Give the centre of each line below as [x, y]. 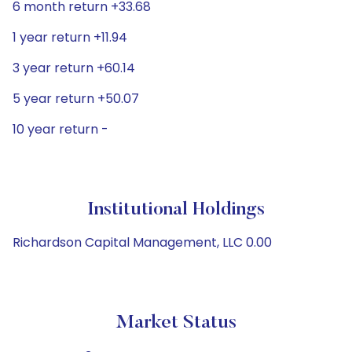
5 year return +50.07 [76, 99]
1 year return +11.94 [70, 37]
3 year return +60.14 [74, 68]
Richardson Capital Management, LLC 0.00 [142, 242]
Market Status [176, 323]
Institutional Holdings [176, 210]
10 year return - [60, 129]
